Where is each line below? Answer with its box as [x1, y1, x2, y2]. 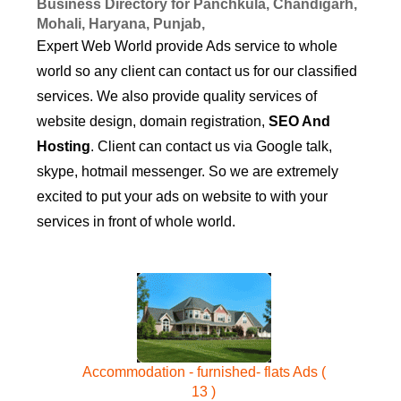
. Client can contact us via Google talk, [90, 139, 332, 155]
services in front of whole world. [37, 214, 235, 230]
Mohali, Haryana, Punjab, [37, 16, 205, 32]
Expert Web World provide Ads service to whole [37, 38, 337, 55]
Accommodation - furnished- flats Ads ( [81, 364, 326, 380]
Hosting [37, 139, 90, 155]
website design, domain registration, [37, 114, 269, 130]
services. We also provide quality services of [37, 89, 317, 105]
